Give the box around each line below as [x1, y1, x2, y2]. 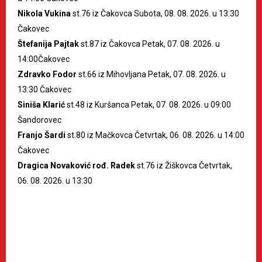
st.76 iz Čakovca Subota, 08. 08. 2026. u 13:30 [71, 9, 239, 19]
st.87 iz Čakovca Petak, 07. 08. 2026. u [79, 39, 220, 49]
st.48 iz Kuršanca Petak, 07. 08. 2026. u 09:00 [65, 100, 231, 110]
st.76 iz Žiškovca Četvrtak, [135, 161, 232, 171]
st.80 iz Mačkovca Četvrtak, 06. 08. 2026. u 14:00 [65, 130, 244, 140]
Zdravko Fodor [18, 70, 77, 80]
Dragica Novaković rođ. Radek [18, 161, 135, 171]
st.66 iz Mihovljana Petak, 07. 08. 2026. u [77, 70, 226, 80]
